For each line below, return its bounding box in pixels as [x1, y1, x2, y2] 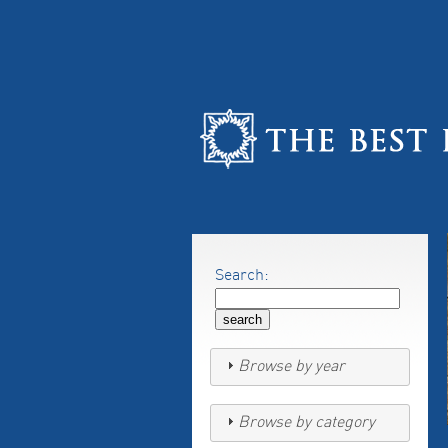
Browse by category [238, 415, 376, 431]
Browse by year [238, 359, 346, 375]
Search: [215, 268, 269, 284]
